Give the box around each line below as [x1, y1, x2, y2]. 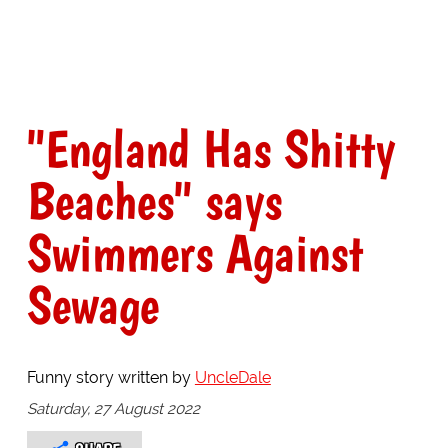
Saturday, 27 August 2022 [26, 399, 200, 418]
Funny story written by [26, 368, 195, 388]
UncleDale [194, 368, 271, 388]
